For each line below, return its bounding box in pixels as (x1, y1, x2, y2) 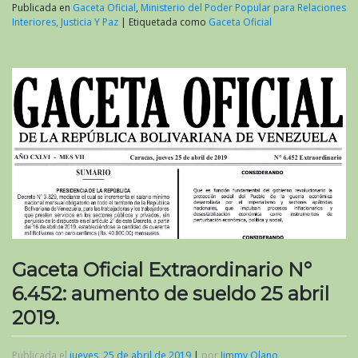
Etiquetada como (129, 15, 209, 30)
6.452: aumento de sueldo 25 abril (12, 281, 329, 305)
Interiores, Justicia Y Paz (12, 15, 118, 30)
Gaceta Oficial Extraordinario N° (12, 257, 312, 281)
